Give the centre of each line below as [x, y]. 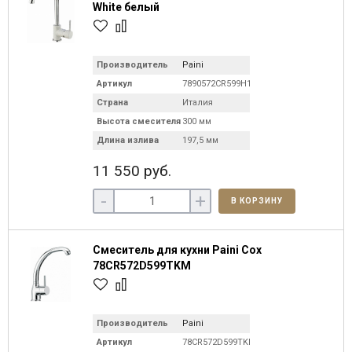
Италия [198, 103]
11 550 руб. [132, 171]
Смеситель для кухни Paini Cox [177, 250]
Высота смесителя [139, 121]
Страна [112, 103]
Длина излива [128, 140]
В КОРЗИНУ [257, 201]
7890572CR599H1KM [224, 84]
